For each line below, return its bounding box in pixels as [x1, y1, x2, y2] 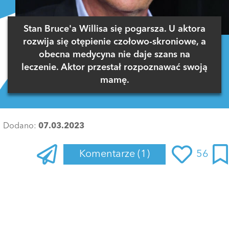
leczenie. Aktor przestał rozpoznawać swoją [21, 62, 208, 72]
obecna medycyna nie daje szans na [39, 50, 190, 59]
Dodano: [3, 122, 38, 131]
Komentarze [79, 149, 138, 160]
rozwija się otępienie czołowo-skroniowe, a [23, 37, 206, 47]
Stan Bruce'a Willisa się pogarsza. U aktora [24, 24, 205, 34]
